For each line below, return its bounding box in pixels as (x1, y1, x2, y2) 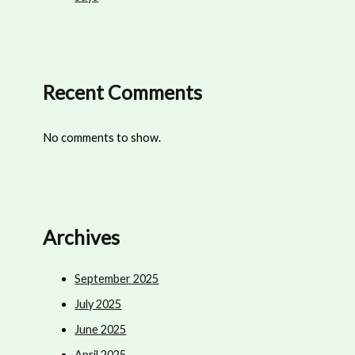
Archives (43, 225, 120, 249)
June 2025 (74, 322, 127, 336)
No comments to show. (43, 130, 162, 144)
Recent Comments (43, 81, 203, 105)
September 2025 (74, 271, 159, 285)
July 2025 (74, 296, 122, 311)
